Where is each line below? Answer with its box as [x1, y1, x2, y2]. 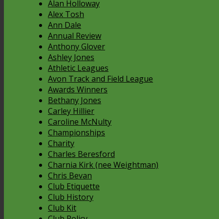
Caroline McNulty [48, 116, 111, 128]
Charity [48, 138, 74, 149]
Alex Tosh [48, 9, 84, 20]
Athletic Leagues [48, 63, 109, 74]
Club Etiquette [48, 181, 100, 192]
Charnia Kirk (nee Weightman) [48, 159, 158, 171]
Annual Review [48, 30, 101, 42]
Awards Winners [48, 84, 108, 95]
